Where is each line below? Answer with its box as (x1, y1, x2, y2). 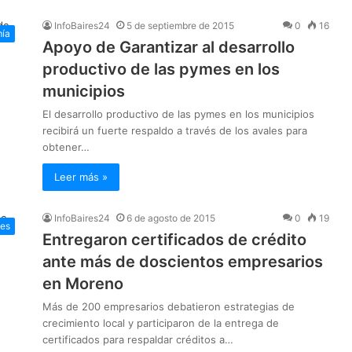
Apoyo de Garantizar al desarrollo (42, 38, 295, 57)
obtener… (42, 141, 90, 154)
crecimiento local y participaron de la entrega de (42, 317, 279, 330)
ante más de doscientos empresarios (42, 252, 323, 272)
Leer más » (54, 170, 108, 184)
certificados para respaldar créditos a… (42, 333, 233, 346)
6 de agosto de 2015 (126, 212, 215, 225)
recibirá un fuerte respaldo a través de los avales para (42, 124, 307, 137)
